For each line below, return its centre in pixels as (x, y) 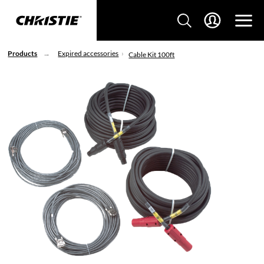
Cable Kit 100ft (152, 54)
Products (23, 53)
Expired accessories (88, 53)
